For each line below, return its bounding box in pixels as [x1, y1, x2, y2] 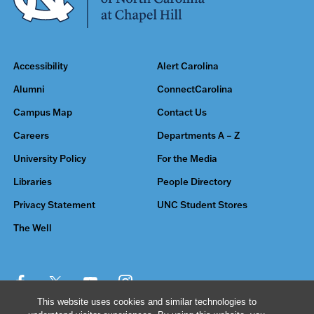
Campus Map [13, 106, 72, 118]
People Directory [157, 175, 231, 187]
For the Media [157, 152, 217, 164]
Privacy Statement [13, 198, 95, 210]
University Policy [13, 152, 86, 164]
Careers [13, 129, 49, 141]
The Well [13, 221, 52, 233]
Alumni [13, 83, 44, 95]
